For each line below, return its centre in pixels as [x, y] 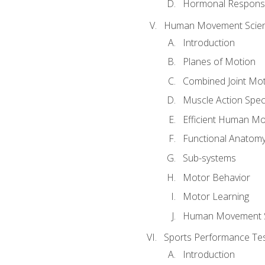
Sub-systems [209, 158]
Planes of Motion [219, 62]
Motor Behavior [216, 177]
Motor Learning [216, 197]
